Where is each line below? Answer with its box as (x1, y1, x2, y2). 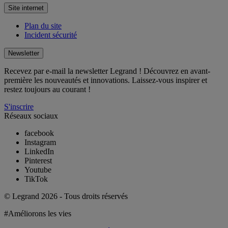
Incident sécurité (24, 30, 77, 39)
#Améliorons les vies (4, 209, 71, 218)
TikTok (24, 174, 48, 183)
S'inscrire (4, 102, 34, 111)
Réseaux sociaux (4, 111, 58, 120)
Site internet (8, 4, 44, 12)
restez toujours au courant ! (4, 84, 91, 94)
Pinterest (24, 156, 52, 165)
